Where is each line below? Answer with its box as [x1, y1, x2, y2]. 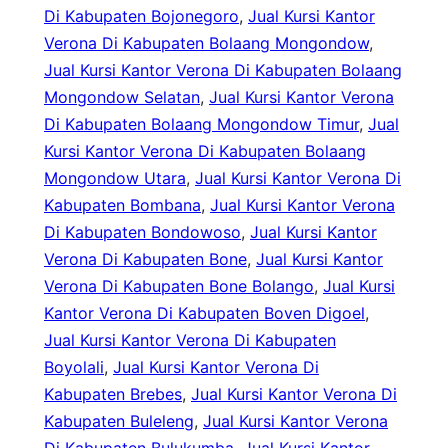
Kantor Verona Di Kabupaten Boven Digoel [44, 303, 365, 324]
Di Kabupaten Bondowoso [44, 222, 241, 243]
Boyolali [44, 357, 104, 378]
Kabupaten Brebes [44, 384, 182, 405]
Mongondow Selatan [44, 87, 200, 108]
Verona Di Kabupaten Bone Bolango [44, 276, 314, 297]
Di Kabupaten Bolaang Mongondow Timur [44, 114, 359, 135]
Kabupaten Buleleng [44, 411, 194, 432]
